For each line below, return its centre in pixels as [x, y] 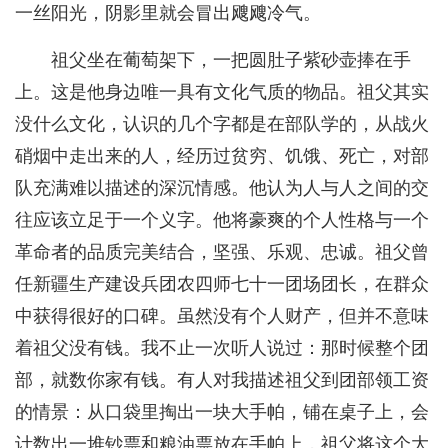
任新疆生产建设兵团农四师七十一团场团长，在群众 [222, 284]
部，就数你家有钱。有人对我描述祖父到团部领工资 [222, 380]
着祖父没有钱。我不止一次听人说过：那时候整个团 [222, 348]
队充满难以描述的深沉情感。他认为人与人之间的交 [222, 188]
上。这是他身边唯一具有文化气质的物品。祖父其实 [222, 92]
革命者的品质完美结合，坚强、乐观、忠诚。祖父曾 [222, 252]
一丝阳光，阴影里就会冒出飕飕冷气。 [168, 13]
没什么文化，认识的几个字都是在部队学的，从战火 [222, 124]
